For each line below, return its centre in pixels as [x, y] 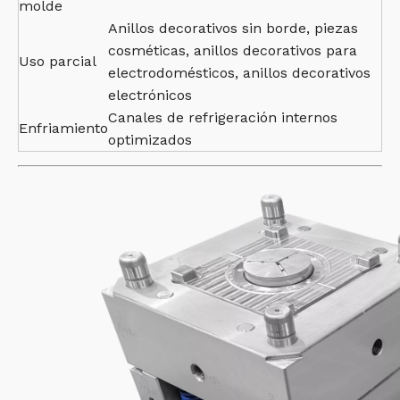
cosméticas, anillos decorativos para [233, 50]
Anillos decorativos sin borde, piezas [233, 28]
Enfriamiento [63, 128]
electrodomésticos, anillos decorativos [239, 73]
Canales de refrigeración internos [223, 117]
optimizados [150, 140]
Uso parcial [58, 61]
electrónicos [150, 95]
